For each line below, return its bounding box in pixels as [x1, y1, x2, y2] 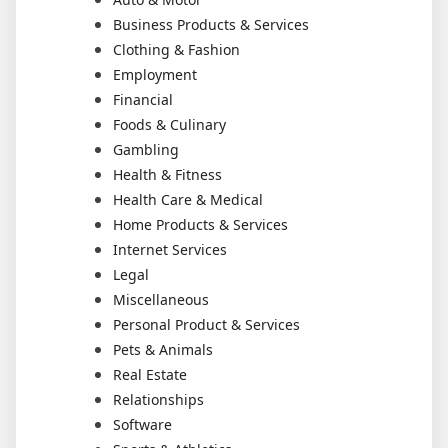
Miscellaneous [113, 289, 209, 309]
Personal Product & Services [113, 314, 300, 334]
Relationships [113, 389, 204, 409]
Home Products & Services [113, 214, 288, 234]
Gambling [113, 139, 179, 159]
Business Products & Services [113, 14, 309, 34]
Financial [113, 89, 173, 109]
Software [113, 414, 172, 434]
